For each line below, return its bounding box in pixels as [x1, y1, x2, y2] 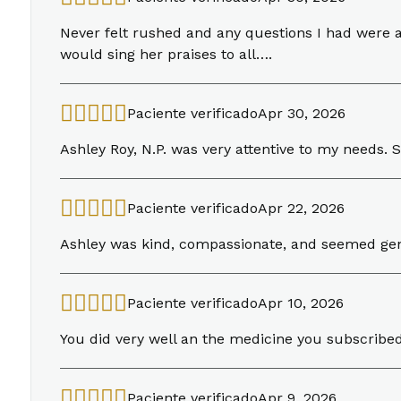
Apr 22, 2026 [258, 200, 345, 217]
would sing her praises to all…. [60, 46, 272, 63]
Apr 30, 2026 [258, 105, 346, 122]
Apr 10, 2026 [258, 294, 344, 311]
